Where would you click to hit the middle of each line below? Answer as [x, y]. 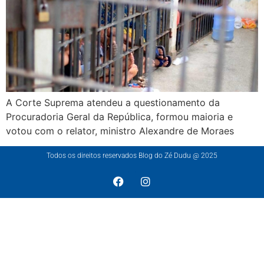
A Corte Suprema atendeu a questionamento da [113, 102]
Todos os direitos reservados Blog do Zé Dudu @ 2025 [132, 156]
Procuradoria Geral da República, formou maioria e [119, 116]
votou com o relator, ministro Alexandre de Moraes [120, 131]
